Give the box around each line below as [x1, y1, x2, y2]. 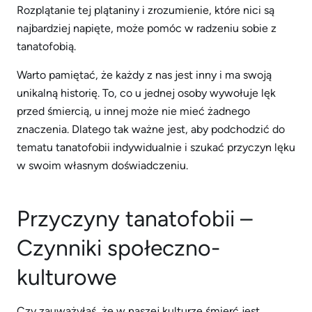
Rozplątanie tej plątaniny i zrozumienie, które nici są [17, 3, 274, 17]
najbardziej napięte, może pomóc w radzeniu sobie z [17, 22, 276, 35]
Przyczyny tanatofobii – [17, 205, 253, 232]
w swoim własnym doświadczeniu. [17, 159, 188, 172]
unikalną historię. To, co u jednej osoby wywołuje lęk [17, 86, 276, 100]
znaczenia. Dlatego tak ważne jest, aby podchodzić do [17, 123, 285, 136]
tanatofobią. [17, 40, 76, 53]
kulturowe [17, 264, 116, 290]
